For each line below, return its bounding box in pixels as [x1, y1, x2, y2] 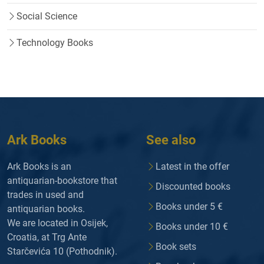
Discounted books [156, 181, 230, 193]
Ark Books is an [7, 161, 71, 173]
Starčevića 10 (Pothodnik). [7, 246, 117, 258]
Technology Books [16, 37, 93, 49]
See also [146, 133, 196, 148]
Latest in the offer [156, 161, 229, 173]
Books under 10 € [156, 221, 228, 233]
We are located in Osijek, [7, 217, 108, 229]
